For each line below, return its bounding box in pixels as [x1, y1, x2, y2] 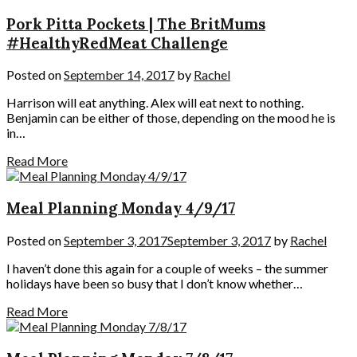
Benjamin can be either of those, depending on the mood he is [6, 110, 335, 126]
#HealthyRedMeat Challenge [6, 33, 228, 53]
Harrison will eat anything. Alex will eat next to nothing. [6, 95, 304, 111]
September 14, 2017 [64, 67, 175, 83]
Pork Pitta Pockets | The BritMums [6, 14, 265, 33]
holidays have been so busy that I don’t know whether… [6, 275, 303, 291]
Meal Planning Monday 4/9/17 [6, 198, 235, 218]
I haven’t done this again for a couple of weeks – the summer [6, 260, 328, 276]
